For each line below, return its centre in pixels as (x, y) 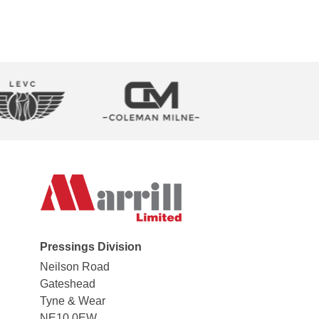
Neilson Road (75, 267)
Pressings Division (91, 247)
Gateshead (68, 284)
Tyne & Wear (73, 301)
